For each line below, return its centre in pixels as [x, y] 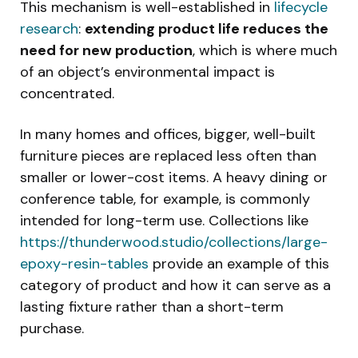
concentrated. [67, 93]
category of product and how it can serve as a [175, 285]
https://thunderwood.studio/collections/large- [174, 242]
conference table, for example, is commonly [165, 199]
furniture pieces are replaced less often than [168, 155]
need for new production [106, 50]
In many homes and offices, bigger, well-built [168, 134]
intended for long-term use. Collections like [164, 220]
